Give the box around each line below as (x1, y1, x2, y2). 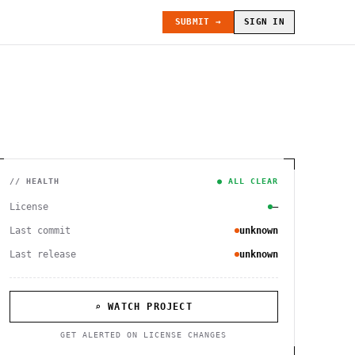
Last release (9, 249, 76, 260)
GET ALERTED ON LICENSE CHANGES (60, 330, 227, 339)
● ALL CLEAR (216, 177, 278, 185)
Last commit (9, 225, 71, 236)
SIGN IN (244, 17, 284, 27)
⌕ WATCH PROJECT (94, 301, 193, 312)
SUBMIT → (174, 17, 222, 27)
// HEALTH (9, 177, 59, 185)
